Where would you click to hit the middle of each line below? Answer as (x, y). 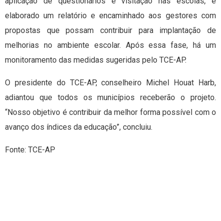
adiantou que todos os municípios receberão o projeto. (110, 98)
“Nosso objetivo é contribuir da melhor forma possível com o (110, 112)
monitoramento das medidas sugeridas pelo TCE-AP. (96, 60)
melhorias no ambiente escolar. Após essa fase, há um (110, 45)
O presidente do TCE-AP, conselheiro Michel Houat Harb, (110, 83)
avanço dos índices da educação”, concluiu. (79, 127)
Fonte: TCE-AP (30, 150)
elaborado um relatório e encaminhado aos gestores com (110, 16)
